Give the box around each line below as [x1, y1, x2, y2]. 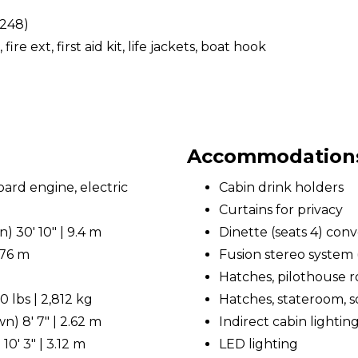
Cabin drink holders [219, 180, 344, 195]
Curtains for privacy [219, 202, 343, 217]
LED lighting [219, 336, 298, 352]
